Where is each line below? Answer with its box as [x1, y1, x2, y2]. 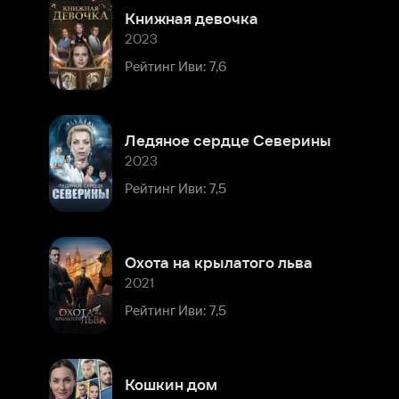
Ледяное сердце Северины [108, 61, 289, 77]
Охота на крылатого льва [108, 168, 273, 183]
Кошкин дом [108, 274, 190, 289]
